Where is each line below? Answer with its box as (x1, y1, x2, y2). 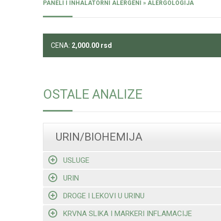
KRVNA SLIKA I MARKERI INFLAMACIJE (63, 209, 192, 218)
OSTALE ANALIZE (43, 87, 143, 102)
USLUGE (63, 155, 89, 165)
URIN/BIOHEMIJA (56, 131, 143, 144)
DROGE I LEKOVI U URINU (63, 191, 145, 200)
